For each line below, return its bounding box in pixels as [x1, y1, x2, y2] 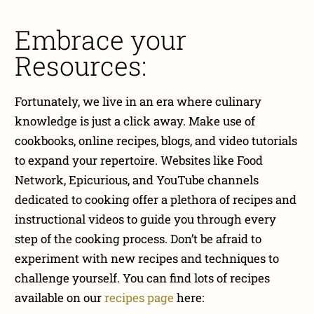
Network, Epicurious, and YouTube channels [15, 171, 259, 188]
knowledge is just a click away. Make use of [15, 112, 256, 129]
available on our [15, 289, 105, 306]
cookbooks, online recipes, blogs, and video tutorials [15, 132, 298, 149]
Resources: [15, 48, 147, 83]
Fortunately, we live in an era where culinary [15, 93, 262, 109]
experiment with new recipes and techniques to [15, 250, 280, 266]
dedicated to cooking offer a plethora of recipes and [15, 191, 297, 207]
